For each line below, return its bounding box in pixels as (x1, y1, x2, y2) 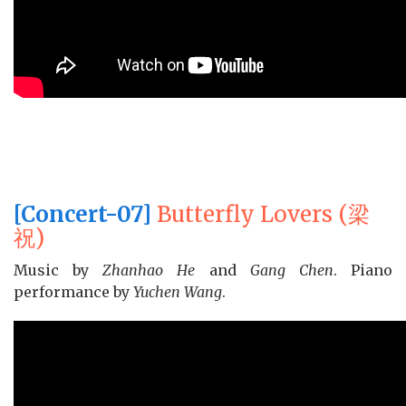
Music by (14, 261, 103, 280)
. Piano (333, 261, 393, 280)
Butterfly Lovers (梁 (151, 200, 370, 229)
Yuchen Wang (133, 283, 222, 302)
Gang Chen (249, 261, 333, 280)
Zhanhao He (102, 261, 196, 280)
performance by (14, 283, 133, 302)
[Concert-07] (14, 200, 151, 229)
